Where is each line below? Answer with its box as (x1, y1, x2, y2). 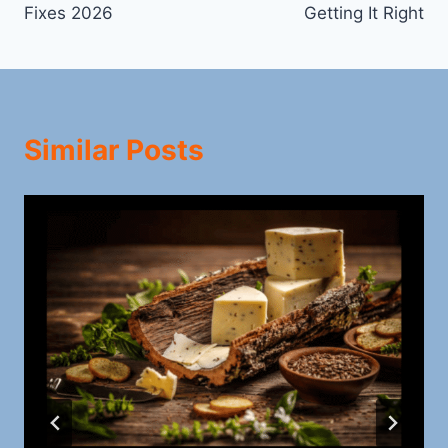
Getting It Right (304, 2, 424, 23)
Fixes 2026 (24, 2, 113, 23)
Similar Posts (24, 132, 204, 167)
